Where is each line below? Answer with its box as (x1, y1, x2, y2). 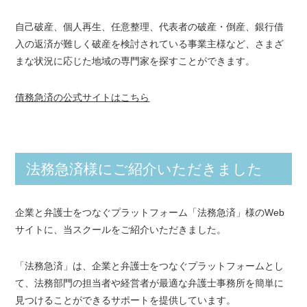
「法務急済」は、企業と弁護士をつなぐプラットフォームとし (15, 260, 284, 272)
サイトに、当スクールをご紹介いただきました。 (15, 224, 227, 236)
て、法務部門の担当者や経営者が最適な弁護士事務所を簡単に (15, 278, 284, 289)
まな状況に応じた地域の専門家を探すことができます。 (15, 55, 256, 66)
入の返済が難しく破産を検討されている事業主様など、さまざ (15, 38, 284, 49)
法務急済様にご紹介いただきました (26, 161, 263, 177)
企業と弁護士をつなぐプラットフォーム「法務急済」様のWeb (15, 207, 285, 219)
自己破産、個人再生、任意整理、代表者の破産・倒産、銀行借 (15, 21, 284, 32)
